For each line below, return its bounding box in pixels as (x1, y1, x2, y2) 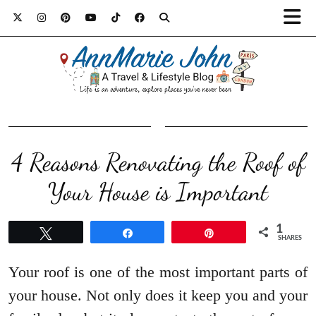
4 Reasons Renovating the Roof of (11, 147, 305, 178)
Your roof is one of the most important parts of (8, 263, 308, 281)
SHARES (278, 235, 303, 242)
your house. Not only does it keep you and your (8, 286, 308, 305)
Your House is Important (48, 177, 268, 207)
